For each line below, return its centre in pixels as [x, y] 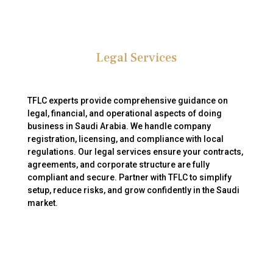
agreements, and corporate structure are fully [118, 165]
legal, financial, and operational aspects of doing [124, 113]
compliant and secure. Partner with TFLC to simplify [129, 177]
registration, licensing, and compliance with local [125, 139]
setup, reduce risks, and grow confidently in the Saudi [133, 190]
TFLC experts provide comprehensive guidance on [127, 101]
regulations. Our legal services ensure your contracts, [135, 152]
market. [42, 203]
